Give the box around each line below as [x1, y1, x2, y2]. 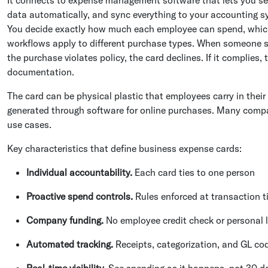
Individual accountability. [26, 166, 135, 178]
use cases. [7, 118, 51, 130]
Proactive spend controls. [26, 190, 133, 202]
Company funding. [26, 214, 103, 226]
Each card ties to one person [135, 166, 255, 178]
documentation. [7, 65, 74, 78]
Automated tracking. [26, 237, 113, 250]
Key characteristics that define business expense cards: [7, 142, 242, 154]
